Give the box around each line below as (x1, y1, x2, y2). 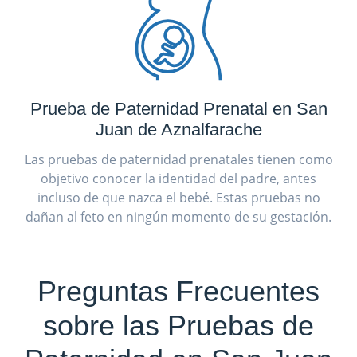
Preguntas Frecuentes (37, 274, 320, 308)
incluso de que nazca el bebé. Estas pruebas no (37, 188, 320, 206)
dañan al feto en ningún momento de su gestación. (25, 207, 331, 226)
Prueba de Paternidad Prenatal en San (29, 98, 328, 119)
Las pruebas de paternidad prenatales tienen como (24, 150, 333, 168)
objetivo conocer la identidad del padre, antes (41, 169, 316, 187)
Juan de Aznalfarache (95, 119, 262, 139)
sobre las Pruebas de (43, 308, 314, 342)
